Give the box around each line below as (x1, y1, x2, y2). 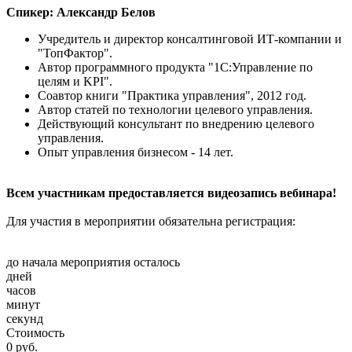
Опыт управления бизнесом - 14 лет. (38, 145, 233, 159)
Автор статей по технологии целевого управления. (38, 103, 313, 117)
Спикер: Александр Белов (6, 5, 156, 20)
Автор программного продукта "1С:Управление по (38, 60, 313, 75)
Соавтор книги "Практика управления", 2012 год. (38, 89, 306, 103)
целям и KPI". (38, 75, 112, 89)
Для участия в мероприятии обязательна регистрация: (6, 214, 295, 229)
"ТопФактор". (38, 46, 112, 60)
